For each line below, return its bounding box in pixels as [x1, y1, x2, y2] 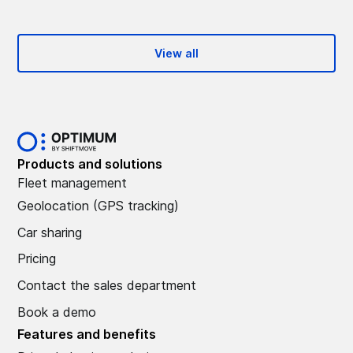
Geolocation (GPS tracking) [17, 198, 180, 214]
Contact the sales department [17, 277, 197, 294]
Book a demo [17, 303, 97, 320]
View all [154, 46, 199, 61]
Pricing [17, 251, 57, 267]
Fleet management [17, 175, 128, 191]
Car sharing [17, 224, 83, 240]
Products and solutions [17, 156, 163, 173]
